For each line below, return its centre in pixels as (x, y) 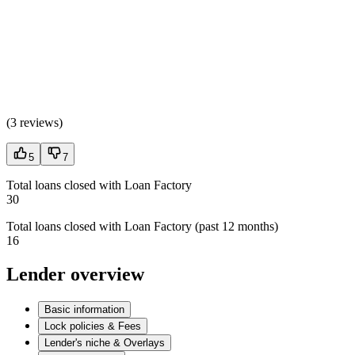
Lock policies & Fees (93, 326)
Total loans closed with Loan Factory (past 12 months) (142, 227)
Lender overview (75, 275)
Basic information (84, 309)
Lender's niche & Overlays (105, 342)
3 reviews (34, 123)
